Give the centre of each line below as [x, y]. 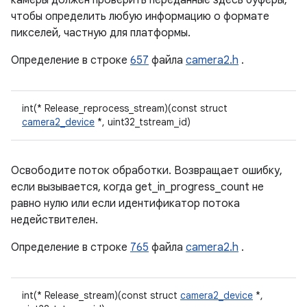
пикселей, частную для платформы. [101, 33]
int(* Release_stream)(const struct [101, 295]
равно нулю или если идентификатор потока [125, 204]
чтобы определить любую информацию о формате [140, 16]
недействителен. [54, 220]
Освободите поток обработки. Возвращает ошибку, [147, 171]
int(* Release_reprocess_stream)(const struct [125, 108]
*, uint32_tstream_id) [143, 122]
